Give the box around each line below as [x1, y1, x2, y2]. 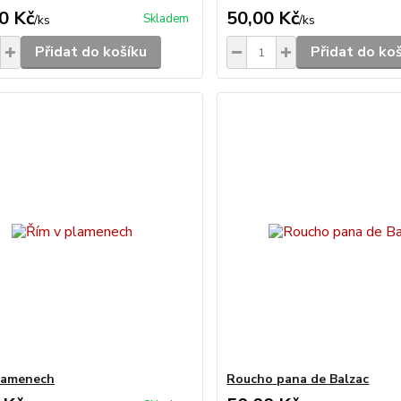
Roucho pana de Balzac [226, 371, 370, 388]
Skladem [143, 11, 190, 27]
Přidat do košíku [34, 42, 147, 62]
